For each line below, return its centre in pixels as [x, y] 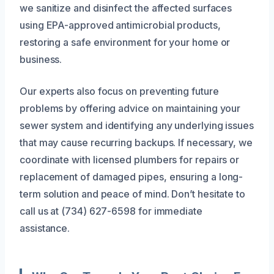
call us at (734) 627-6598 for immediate [111, 211]
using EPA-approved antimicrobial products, [120, 25]
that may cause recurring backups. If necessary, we [136, 142]
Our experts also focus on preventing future [119, 91]
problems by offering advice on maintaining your [130, 108]
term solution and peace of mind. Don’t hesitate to [133, 194]
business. [41, 59]
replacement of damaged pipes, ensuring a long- [131, 176]
